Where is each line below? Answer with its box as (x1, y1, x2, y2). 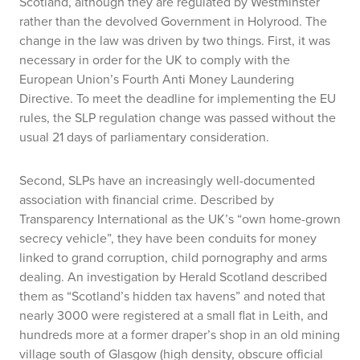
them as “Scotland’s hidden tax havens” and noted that (19, 287, 325, 305)
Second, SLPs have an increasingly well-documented (19, 171, 315, 189)
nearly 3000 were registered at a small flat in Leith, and (19, 306, 328, 324)
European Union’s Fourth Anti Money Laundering (19, 70, 294, 88)
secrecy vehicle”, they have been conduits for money (19, 229, 317, 247)
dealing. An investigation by (19, 268, 179, 285)
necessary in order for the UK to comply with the (19, 51, 290, 68)
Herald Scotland (179, 268, 272, 285)
